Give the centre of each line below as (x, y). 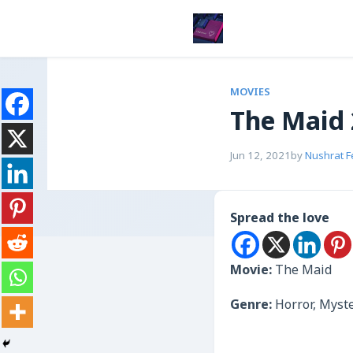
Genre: (253, 306)
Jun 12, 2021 (260, 156)
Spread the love (280, 219)
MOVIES (250, 93)
